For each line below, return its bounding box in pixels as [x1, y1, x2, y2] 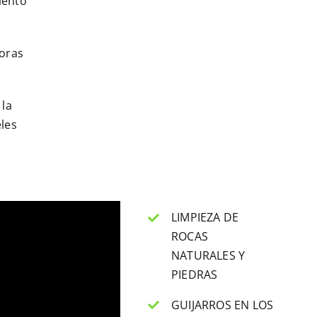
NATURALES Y [171, 248, 246, 263]
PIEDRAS [171, 267, 218, 282]
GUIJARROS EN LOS [171, 296, 274, 313]
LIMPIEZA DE [171, 209, 239, 225]
